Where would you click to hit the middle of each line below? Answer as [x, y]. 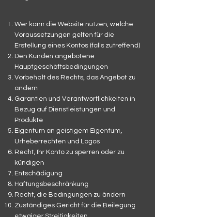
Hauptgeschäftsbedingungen [61, 67]
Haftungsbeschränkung [52, 184]
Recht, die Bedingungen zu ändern [70, 194]
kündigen [29, 163]
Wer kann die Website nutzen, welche [74, 24]
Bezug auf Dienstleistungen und [65, 109]
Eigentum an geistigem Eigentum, [68, 131]
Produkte [29, 120]
